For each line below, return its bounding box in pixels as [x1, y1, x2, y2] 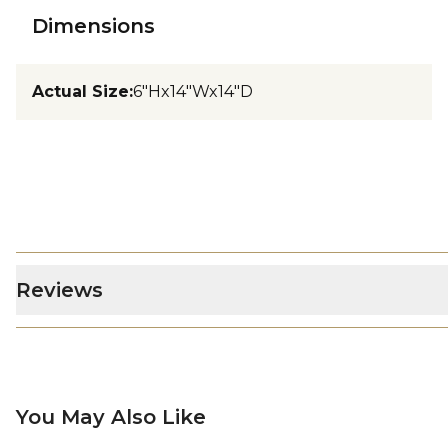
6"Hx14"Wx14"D [133, 82, 253, 101]
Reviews [16, 278, 103, 302]
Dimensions [32, 14, 155, 38]
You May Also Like [16, 405, 206, 429]
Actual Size [32, 82, 129, 101]
